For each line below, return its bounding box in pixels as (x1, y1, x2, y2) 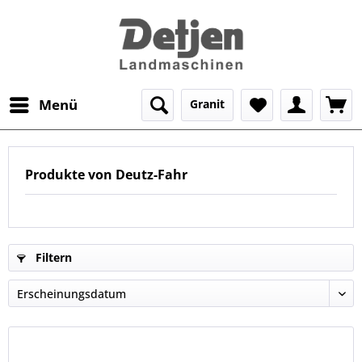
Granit (190, 96, 225, 112)
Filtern (32, 250, 72, 265)
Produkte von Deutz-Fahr (25, 166, 187, 183)
